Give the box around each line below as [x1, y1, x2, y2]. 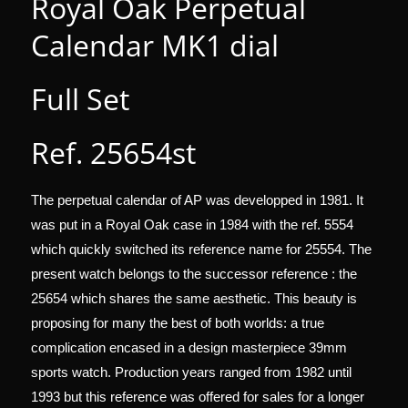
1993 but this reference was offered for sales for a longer [31, 388, 364, 404]
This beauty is [274, 290, 357, 306]
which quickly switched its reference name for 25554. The [31, 240, 372, 257]
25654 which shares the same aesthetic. [31, 290, 274, 306]
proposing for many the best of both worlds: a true [31, 314, 324, 331]
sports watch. [31, 363, 115, 380]
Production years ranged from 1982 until [115, 363, 352, 380]
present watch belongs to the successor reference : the [31, 265, 357, 281]
